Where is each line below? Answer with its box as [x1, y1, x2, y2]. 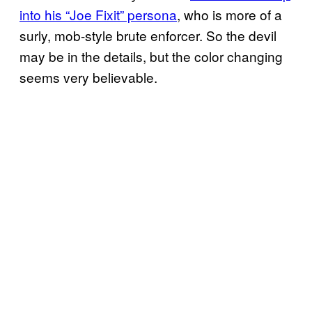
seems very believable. [19, 68, 157, 86]
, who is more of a [177, 5, 282, 24]
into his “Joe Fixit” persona [19, 5, 177, 24]
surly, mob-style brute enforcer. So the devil [19, 26, 276, 45]
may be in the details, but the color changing [19, 47, 283, 65]
